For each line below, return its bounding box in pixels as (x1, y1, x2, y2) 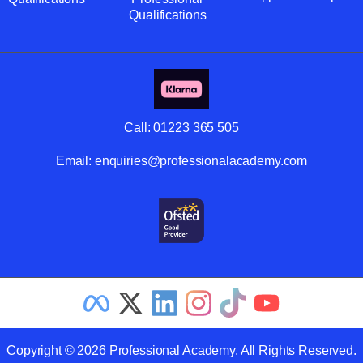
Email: (55, 154, 95, 169)
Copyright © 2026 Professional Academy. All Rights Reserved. (6, 344, 357, 358)
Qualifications (129, 8, 207, 23)
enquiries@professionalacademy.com (94, 154, 308, 169)
